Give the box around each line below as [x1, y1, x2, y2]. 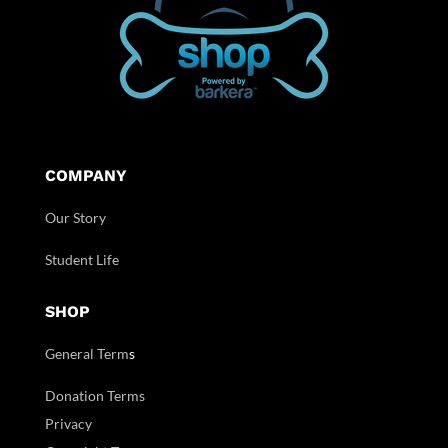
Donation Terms [44, 386, 145, 404]
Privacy [44, 414, 92, 432]
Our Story [44, 208, 106, 226]
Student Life [44, 250, 119, 268]
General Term [44, 344, 129, 362]
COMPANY [44, 165, 127, 185]
